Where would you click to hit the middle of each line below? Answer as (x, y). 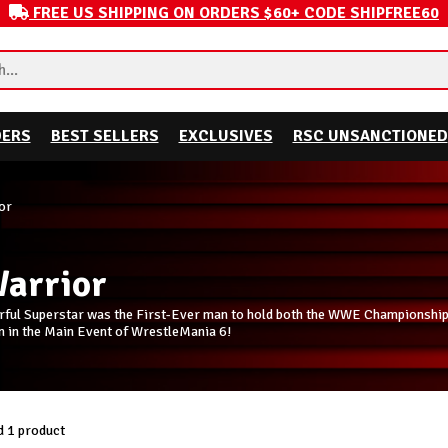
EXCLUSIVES (225, 136)
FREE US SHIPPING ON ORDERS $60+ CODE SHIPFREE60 (236, 13)
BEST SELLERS (104, 136)
